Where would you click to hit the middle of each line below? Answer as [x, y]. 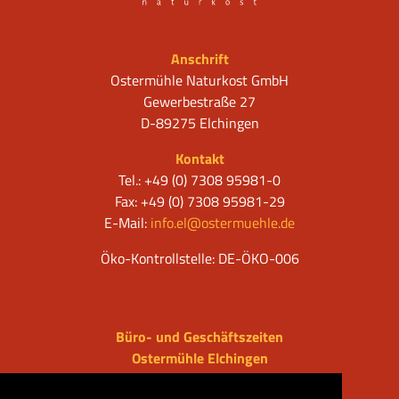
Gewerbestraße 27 [199, 102]
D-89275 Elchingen [199, 123]
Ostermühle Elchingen [199, 358]
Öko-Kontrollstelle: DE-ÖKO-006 [199, 259]
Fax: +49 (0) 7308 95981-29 [199, 202]
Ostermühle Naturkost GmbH [199, 81]
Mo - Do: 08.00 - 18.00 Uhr [199, 380]
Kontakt [199, 159]
